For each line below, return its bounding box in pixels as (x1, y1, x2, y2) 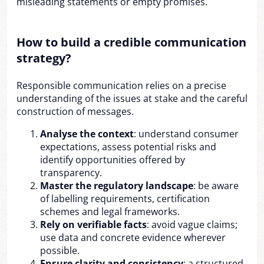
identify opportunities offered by (40, 153, 185, 166)
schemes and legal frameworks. (40, 205, 180, 218)
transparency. (40, 166, 102, 179)
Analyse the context (40, 127, 134, 140)
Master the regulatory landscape (40, 179, 193, 192)
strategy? (16, 50, 71, 66)
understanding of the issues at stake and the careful (16, 92, 247, 105)
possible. (40, 244, 80, 257)
